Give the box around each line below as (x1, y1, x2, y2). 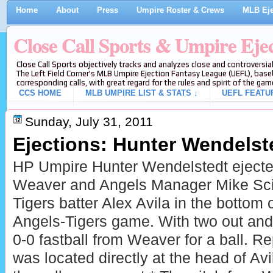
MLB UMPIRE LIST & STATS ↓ (85, 88, 198, 97)
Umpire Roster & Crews (136, 5, 224, 15)
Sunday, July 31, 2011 (24, 115, 153, 129)
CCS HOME (18, 88, 62, 97)
